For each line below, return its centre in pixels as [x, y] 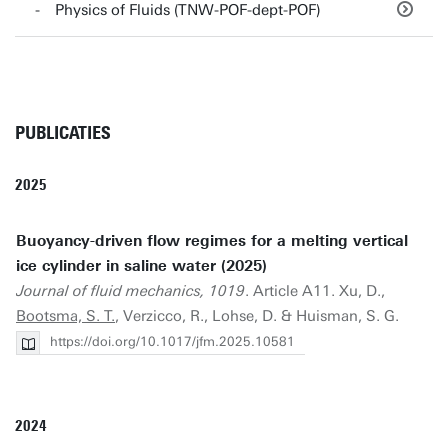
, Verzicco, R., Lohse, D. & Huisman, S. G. [257, 316]
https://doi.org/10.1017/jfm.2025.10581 [172, 341]
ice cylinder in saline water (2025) [141, 266]
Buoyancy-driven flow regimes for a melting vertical [212, 241]
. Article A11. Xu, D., [315, 291]
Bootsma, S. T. [65, 316]
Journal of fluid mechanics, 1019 [130, 291]
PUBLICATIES [63, 133]
